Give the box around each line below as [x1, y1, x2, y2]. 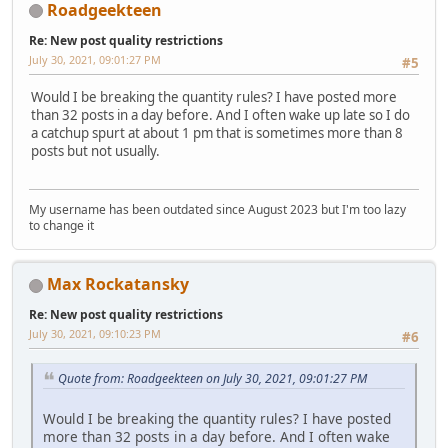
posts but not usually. [31, 142, 160, 161]
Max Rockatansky [47, 273, 189, 296]
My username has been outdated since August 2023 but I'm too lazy [29, 201, 406, 219]
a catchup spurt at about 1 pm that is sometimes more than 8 [31, 124, 403, 143]
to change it [29, 217, 94, 235]
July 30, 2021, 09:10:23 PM [29, 326, 161, 342]
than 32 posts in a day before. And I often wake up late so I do [31, 106, 410, 125]
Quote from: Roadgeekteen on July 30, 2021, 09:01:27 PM [58, 369, 367, 387]
